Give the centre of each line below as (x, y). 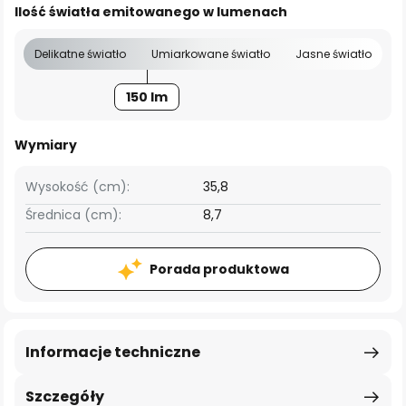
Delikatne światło (80, 54)
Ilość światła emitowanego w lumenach (151, 12)
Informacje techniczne (113, 352)
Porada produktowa (219, 269)
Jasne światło (333, 54)
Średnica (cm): (73, 215)
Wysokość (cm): (77, 187)
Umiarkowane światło (211, 54)
